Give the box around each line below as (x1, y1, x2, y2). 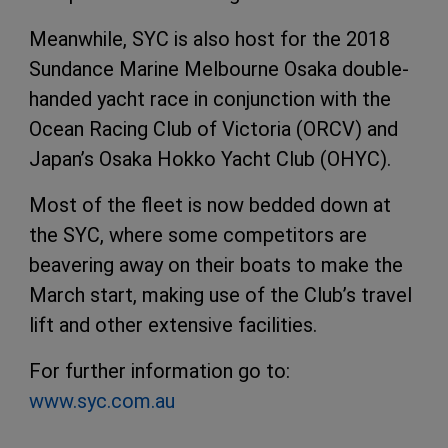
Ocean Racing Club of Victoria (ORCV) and (29, 117, 398, 142)
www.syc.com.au (29, 389, 175, 414)
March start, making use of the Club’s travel (29, 283, 412, 308)
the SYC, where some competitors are (29, 223, 367, 248)
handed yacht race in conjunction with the (29, 87, 391, 112)
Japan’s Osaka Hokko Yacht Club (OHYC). (29, 147, 391, 172)
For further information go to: (29, 359, 290, 384)
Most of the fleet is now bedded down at (29, 193, 391, 218)
